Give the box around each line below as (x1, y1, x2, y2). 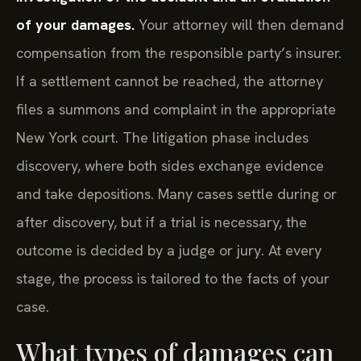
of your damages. (16, 15, 135, 35)
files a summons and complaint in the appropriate (16, 100, 336, 119)
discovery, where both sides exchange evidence (16, 156, 324, 176)
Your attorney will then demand (135, 15, 344, 35)
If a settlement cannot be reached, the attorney (16, 72, 323, 91)
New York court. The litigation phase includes (16, 128, 309, 147)
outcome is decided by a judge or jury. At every (16, 241, 322, 260)
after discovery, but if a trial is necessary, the (16, 213, 307, 232)
